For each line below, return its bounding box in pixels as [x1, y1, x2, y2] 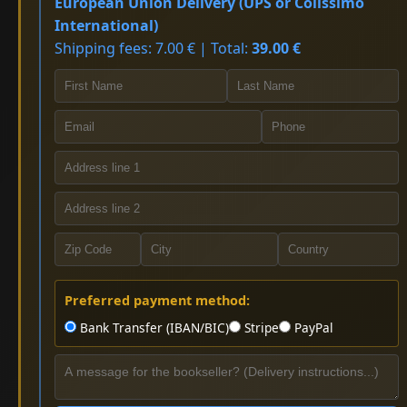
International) [55, 15, 158, 36]
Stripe [241, 319, 279, 337]
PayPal [291, 319, 333, 337]
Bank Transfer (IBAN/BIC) [76, 319, 229, 337]
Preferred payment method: [65, 292, 250, 310]
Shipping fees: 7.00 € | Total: [55, 38, 252, 59]
